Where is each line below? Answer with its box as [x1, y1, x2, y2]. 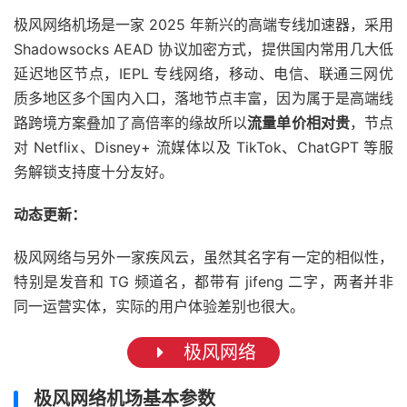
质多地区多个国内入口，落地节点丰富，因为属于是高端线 [14, 89, 393, 108]
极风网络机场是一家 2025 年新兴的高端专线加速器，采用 [14, 15, 393, 35]
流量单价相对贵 [247, 114, 350, 133]
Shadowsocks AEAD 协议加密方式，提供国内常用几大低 [14, 40, 393, 59]
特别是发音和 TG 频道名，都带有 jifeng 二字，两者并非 [14, 273, 393, 292]
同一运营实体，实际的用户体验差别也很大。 [14, 297, 304, 316]
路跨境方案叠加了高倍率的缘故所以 [14, 114, 248, 133]
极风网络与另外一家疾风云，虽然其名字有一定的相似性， [14, 248, 393, 267]
